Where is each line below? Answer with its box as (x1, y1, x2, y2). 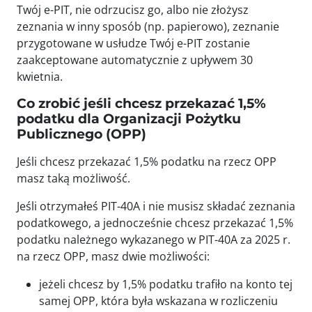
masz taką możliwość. (17, 171, 133, 186)
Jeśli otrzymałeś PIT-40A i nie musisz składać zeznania (17, 198, 295, 214)
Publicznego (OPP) (17, 126, 146, 142)
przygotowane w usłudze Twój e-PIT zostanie (17, 36, 250, 51)
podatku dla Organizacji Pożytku (17, 111, 241, 127)
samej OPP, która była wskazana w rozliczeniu (39, 293, 278, 309)
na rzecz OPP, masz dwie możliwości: (17, 249, 210, 264)
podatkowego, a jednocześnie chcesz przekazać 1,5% (17, 215, 293, 231)
